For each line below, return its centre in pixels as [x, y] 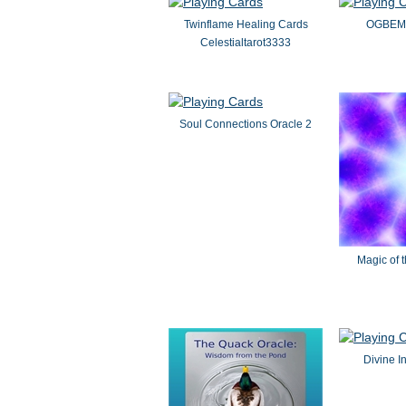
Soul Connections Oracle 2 [246, 124]
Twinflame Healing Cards [246, 24]
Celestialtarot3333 [246, 43]
